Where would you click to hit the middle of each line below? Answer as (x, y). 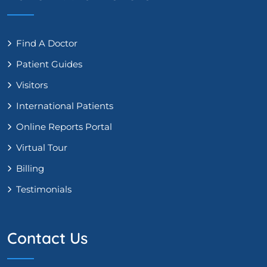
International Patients (65, 106)
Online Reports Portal (64, 127)
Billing (30, 169)
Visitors (32, 85)
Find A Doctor (47, 44)
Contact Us (47, 238)
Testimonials (44, 190)
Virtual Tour (42, 148)
